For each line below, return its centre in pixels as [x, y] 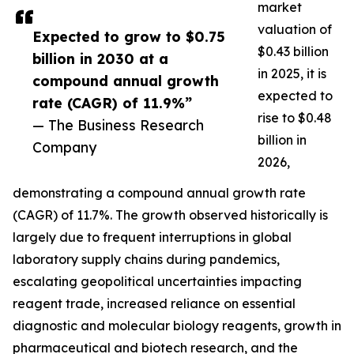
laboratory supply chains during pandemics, [146, 260]
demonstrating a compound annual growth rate [159, 193]
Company [64, 147]
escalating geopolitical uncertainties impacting [157, 282]
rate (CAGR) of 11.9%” [112, 103]
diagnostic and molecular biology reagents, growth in [177, 326]
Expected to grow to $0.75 [129, 37]
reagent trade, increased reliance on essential [154, 304]
